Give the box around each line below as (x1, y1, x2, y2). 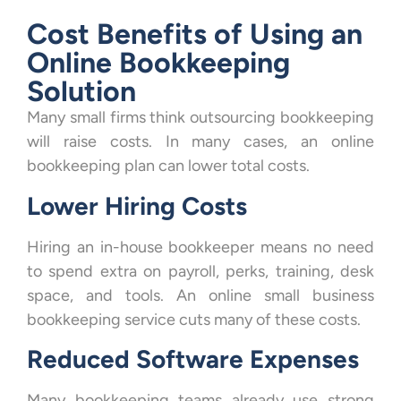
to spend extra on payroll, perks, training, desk (27, 260, 374, 281)
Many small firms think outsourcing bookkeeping (27, 107, 374, 128)
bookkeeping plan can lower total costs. (27, 156, 310, 176)
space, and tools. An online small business (27, 285, 374, 305)
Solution (27, 74, 136, 109)
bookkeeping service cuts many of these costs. (27, 309, 361, 329)
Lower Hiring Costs (27, 190, 247, 221)
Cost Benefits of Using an (27, 17, 363, 52)
